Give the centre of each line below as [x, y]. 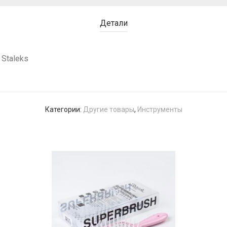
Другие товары [108, 109]
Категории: [64, 109]
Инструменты [160, 109]
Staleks [15, 58]
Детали [113, 23]
